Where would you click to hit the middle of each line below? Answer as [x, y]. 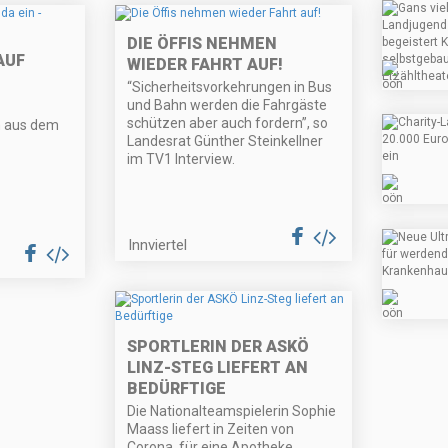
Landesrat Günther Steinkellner [225, 141]
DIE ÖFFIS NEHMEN [202, 44]
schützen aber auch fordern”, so [228, 123]
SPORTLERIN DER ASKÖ [218, 347]
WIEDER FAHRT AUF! [205, 65]
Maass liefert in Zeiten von [211, 429]
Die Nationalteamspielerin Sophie [232, 411]
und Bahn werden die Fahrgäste [227, 105]
